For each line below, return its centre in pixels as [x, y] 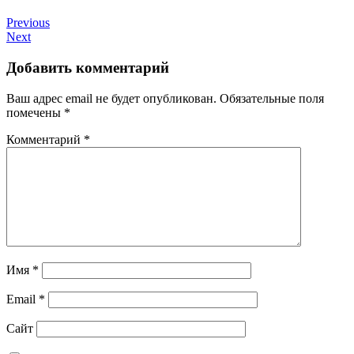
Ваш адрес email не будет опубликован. [111, 98]
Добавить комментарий [88, 68]
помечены [35, 112]
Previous [28, 23]
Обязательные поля [272, 98]
